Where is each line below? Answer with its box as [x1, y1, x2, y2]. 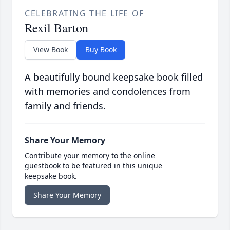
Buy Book [85, 45, 117, 55]
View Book [33, 45, 68, 55]
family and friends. [25, 100, 106, 112]
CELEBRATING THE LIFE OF [25, 8, 144, 20]
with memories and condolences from [25, 85, 190, 98]
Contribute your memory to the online [25, 150, 155, 161]
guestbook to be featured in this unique [25, 161, 162, 171]
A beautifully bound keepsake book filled [25, 71, 203, 84]
